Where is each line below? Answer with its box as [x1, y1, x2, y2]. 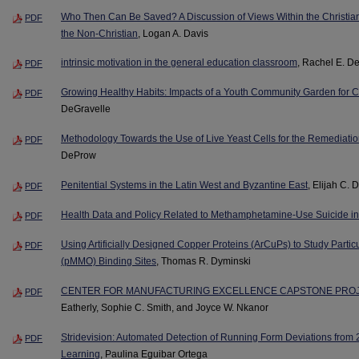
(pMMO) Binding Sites [61, 256, 156, 268]
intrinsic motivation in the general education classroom [61, 57, 297, 69]
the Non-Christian [61, 27, 138, 39]
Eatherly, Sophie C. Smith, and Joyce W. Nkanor [61, 302, 268, 314]
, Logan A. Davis [138, 27, 208, 39]
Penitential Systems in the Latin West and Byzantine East [61, 179, 308, 192]
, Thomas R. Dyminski [156, 256, 251, 268]
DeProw [61, 150, 96, 162]
